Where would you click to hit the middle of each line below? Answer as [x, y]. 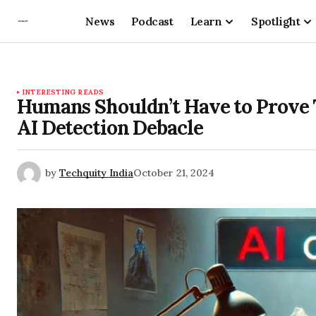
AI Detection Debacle [110, 128]
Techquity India [96, 172]
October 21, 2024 [174, 172]
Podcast [152, 21]
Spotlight [276, 21]
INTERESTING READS [63, 92]
